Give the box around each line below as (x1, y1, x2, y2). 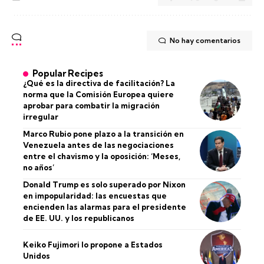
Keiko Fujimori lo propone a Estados (23, 239, 163, 249)
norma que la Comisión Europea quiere (23, 89, 174, 99)
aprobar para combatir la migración (23, 100, 160, 110)
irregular (23, 111, 58, 121)
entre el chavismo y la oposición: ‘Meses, (23, 151, 180, 161)
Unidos (23, 250, 50, 260)
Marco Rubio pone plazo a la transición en (23, 128, 184, 138)
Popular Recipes (32, 67, 103, 79)
